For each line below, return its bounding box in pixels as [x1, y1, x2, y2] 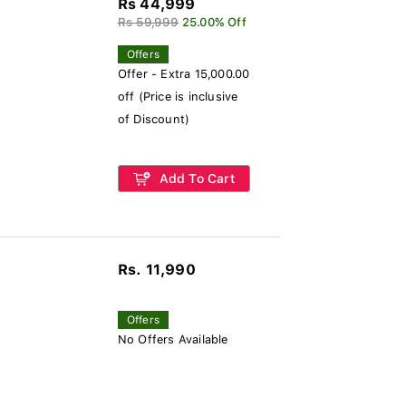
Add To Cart [155, 171, 235, 186]
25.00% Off [181, 15, 246, 29]
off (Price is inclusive [117, 90, 238, 103]
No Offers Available [117, 333, 228, 346]
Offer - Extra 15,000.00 [117, 67, 250, 81]
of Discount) [117, 112, 190, 126]
